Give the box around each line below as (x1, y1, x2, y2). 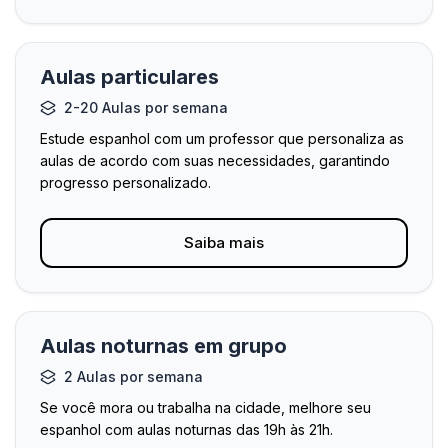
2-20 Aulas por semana (64, 99, 228, 116)
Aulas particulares (40, 65, 219, 89)
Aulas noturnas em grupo (40, 334, 287, 358)
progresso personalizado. (40, 174, 211, 191)
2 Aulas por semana (64, 368, 203, 385)
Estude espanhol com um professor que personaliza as (40, 130, 404, 147)
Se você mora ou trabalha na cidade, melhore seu (40, 399, 371, 416)
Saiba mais (184, 233, 264, 252)
